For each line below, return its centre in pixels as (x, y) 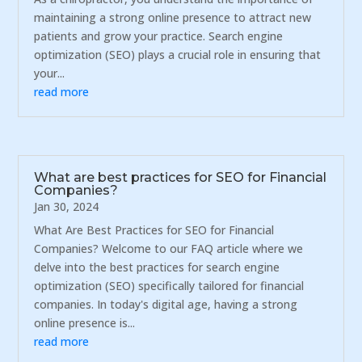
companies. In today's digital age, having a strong (166, 304)
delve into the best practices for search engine (157, 267)
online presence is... (85, 322)
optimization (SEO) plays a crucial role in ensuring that (178, 55)
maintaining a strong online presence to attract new (173, 18)
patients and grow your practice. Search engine (159, 36)
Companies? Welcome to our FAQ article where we (169, 248)
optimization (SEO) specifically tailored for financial (169, 285)
